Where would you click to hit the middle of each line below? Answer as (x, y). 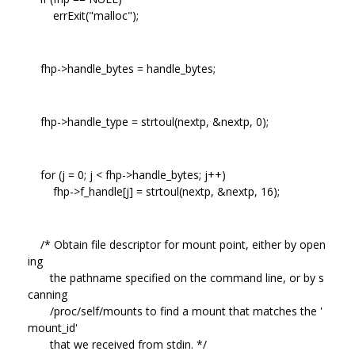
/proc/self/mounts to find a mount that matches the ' (175, 311)
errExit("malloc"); (83, 15)
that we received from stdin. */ (117, 344)
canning (48, 294)
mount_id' (53, 327)
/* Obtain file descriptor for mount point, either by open (177, 244)
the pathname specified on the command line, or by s (176, 277)
